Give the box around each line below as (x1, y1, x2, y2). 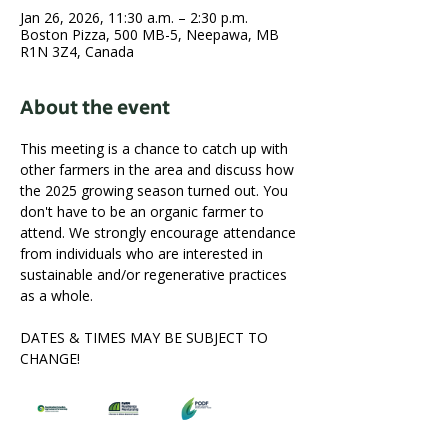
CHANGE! (20, 349, 80, 368)
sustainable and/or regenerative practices (20, 265, 291, 284)
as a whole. (20, 286, 93, 305)
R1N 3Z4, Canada (20, 42, 134, 61)
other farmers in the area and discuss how (20, 160, 298, 179)
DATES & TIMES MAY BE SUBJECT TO (20, 328, 272, 347)
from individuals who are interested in (20, 244, 267, 263)
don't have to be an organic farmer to (20, 202, 268, 221)
